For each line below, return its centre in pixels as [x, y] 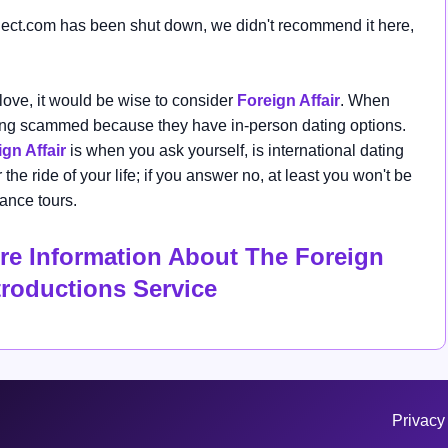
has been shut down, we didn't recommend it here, [237, 26]
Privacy [418, 421]
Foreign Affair [288, 101]
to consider [196, 101]
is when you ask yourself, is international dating [235, 151]
